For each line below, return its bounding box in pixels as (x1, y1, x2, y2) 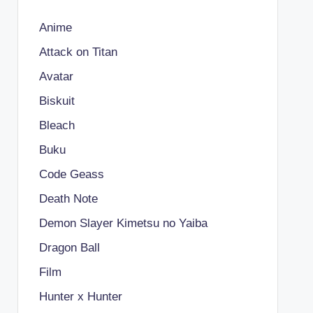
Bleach (38, 119, 75, 132)
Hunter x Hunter (38, 290, 122, 303)
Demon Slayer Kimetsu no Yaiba (38, 217, 208, 230)
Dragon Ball (38, 241, 100, 254)
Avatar (38, 70, 73, 83)
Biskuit (38, 94, 75, 108)
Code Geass (38, 168, 104, 181)
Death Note (38, 192, 98, 205)
